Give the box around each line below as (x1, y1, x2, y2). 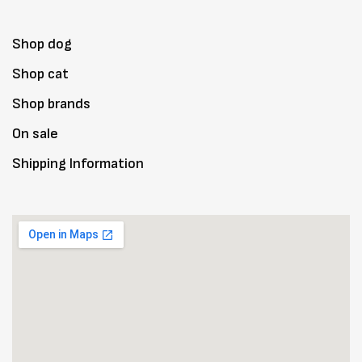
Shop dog (12, 36, 72, 53)
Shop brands (12, 95, 90, 112)
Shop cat (12, 65, 69, 82)
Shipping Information (12, 155, 144, 172)
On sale (12, 125, 58, 142)
